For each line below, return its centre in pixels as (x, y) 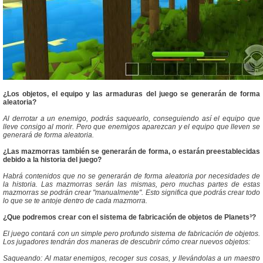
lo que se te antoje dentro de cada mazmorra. (75, 201)
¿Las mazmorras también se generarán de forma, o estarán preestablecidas (131, 152)
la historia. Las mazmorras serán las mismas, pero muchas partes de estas (131, 185)
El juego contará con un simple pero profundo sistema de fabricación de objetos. (131, 234)
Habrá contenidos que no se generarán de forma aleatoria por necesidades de (131, 176)
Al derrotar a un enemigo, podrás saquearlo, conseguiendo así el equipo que (131, 119)
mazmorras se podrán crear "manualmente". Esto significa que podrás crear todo (131, 193)
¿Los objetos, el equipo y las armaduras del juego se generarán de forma (131, 94)
